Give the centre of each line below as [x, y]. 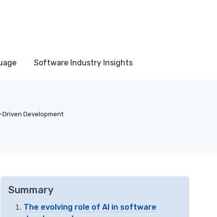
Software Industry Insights [83, 63]
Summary [31, 190]
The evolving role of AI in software [90, 207]
